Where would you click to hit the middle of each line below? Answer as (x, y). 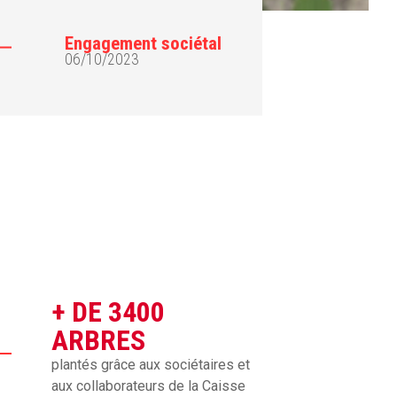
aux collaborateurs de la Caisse (149, 386)
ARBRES (99, 340)
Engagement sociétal (144, 43)
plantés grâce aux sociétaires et (151, 365)
